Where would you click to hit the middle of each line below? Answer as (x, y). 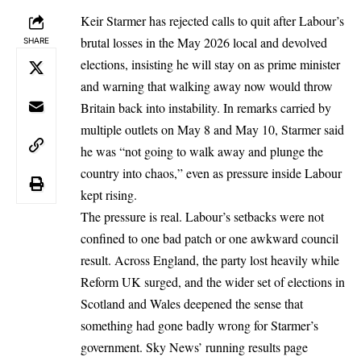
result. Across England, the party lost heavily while (210, 259)
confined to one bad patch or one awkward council (210, 238)
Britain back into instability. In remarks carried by (206, 107)
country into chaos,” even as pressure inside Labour (211, 172)
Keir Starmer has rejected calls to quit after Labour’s (212, 20)
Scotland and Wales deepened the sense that (192, 303)
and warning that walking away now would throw (207, 85)
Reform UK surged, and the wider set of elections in (213, 281)
